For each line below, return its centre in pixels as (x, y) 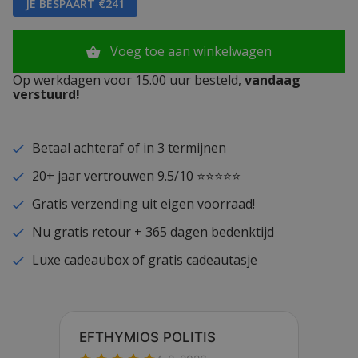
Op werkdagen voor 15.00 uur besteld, (127, 80)
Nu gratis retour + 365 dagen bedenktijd (153, 232)
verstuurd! (46, 95)
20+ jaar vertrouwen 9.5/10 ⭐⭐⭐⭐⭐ (136, 176)
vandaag (271, 80)
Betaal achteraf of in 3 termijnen (129, 148)
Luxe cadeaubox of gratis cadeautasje (144, 260)
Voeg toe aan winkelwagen (191, 52)
